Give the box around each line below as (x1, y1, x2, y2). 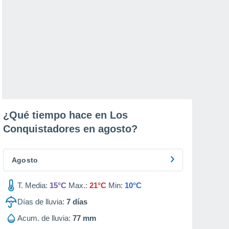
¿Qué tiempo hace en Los (3, 109, 128, 121)
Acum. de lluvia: (17, 214, 71, 222)
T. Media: (17, 181, 48, 190)
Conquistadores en (3, 123, 98, 134)
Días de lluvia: (17, 197, 64, 206)
